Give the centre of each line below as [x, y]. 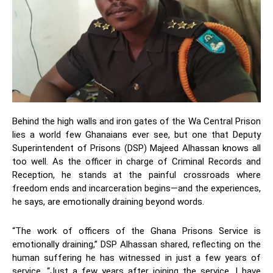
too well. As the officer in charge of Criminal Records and [136, 162]
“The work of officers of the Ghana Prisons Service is [136, 231]
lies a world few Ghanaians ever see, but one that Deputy [136, 135]
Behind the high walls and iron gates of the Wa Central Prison [136, 122]
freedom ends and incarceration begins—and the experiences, [136, 189]
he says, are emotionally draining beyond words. [108, 202]
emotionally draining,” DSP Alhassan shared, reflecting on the [136, 245]
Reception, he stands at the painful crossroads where [136, 175]
